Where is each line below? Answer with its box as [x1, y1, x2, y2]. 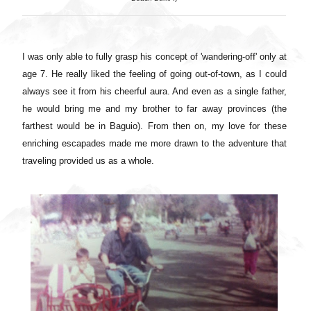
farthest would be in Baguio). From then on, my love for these [22, 120, 287, 131]
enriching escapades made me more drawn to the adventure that [22, 137, 287, 149]
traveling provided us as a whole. [22, 155, 154, 166]
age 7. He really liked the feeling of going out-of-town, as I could [22, 68, 287, 79]
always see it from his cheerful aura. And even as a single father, [22, 85, 287, 96]
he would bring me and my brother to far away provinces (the [22, 103, 287, 114]
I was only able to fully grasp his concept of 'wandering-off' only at [22, 51, 287, 62]
